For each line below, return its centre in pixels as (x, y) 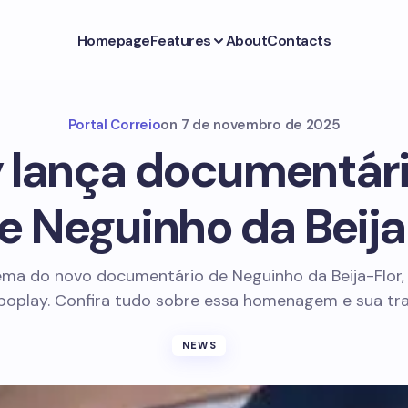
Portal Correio (114, 125)
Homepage (113, 40)
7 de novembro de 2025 (260, 125)
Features (181, 40)
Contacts (299, 40)
